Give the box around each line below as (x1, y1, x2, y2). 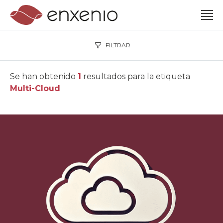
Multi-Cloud (10, 84, 60, 93)
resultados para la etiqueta (81, 72, 190, 81)
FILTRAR (105, 41, 130, 49)
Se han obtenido (10, 72, 78, 81)
